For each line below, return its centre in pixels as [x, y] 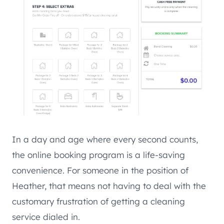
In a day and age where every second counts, [105, 139]
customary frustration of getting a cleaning [98, 201]
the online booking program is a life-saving [98, 155]
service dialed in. [46, 217]
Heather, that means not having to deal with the [109, 186]
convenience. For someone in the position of [100, 170]
